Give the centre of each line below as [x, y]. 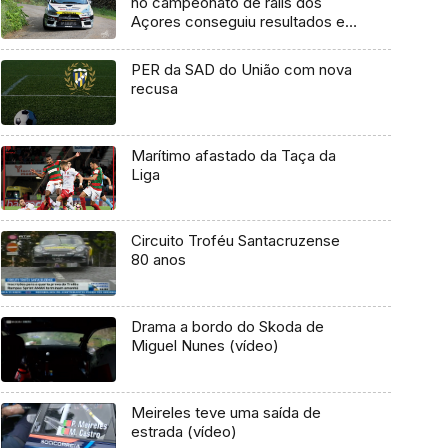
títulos [151, 41]
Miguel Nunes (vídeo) [204, 346]
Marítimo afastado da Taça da [233, 155]
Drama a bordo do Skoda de [227, 327]
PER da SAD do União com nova [241, 69]
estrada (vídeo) [183, 431]
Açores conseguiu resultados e [237, 22]
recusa [154, 88]
